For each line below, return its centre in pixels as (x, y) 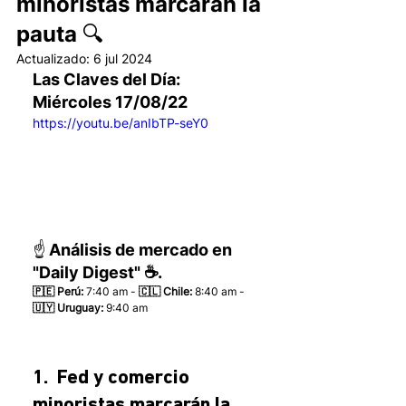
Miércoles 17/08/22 (112, 102)
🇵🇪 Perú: (58, 292)
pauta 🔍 (60, 34)
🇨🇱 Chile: (165, 292)
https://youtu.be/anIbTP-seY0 (121, 123)
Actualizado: (55, 58)
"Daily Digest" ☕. (97, 273)
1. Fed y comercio (113, 379)
